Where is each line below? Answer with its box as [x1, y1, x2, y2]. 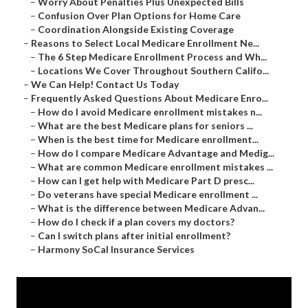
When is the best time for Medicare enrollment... [38, 133, 258, 146]
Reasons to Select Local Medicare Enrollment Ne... [31, 37, 259, 49]
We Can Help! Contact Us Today [31, 78, 179, 91]
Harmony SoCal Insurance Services [38, 243, 195, 256]
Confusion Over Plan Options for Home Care [38, 10, 241, 22]
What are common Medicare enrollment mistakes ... [38, 161, 273, 173]
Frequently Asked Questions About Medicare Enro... [31, 92, 268, 104]
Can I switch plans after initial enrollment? [38, 230, 230, 242]
